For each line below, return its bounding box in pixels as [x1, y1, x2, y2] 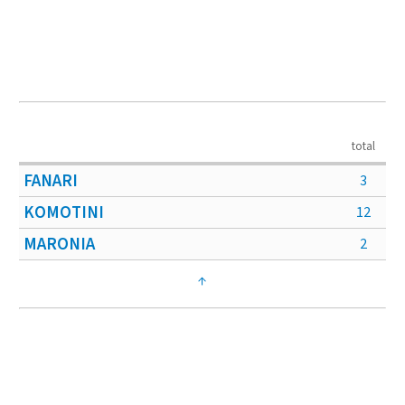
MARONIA [24, 231, 96, 256]
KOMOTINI [24, 200, 105, 224]
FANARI [24, 168, 79, 193]
